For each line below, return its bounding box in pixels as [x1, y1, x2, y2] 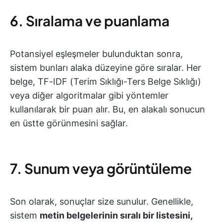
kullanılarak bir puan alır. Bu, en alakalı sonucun [10, 104, 205, 114]
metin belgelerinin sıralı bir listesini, [40, 210, 192, 221]
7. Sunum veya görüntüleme [10, 160, 192, 177]
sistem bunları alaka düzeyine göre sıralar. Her [10, 62, 201, 73]
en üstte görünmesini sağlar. [10, 118, 128, 128]
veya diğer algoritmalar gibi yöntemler [10, 90, 168, 101]
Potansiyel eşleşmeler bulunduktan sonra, [10, 49, 183, 59]
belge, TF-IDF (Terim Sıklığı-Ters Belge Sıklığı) [10, 76, 201, 87]
